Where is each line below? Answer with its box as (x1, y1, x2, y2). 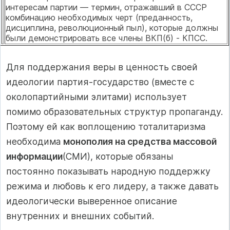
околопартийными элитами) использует (6, 91, 187, 102)
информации (6, 150, 63, 162)
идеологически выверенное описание (6, 195, 177, 206)
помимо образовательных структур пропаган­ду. (6, 106, 223, 117)
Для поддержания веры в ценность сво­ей (6, 61, 198, 72)
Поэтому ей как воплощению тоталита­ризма (6, 121, 205, 132)
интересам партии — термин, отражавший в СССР (6, 2, 207, 13)
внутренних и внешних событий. (6, 210, 154, 221)
